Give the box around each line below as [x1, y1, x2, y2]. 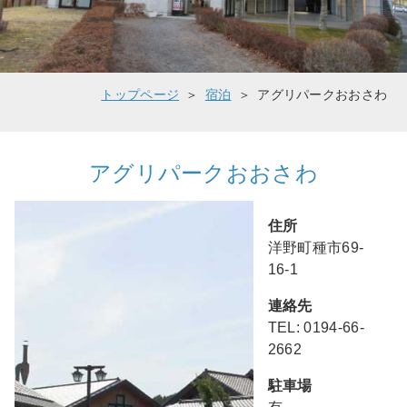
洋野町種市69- [267, 240, 364, 256]
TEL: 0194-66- [267, 320, 364, 336]
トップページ [101, 87, 180, 103]
